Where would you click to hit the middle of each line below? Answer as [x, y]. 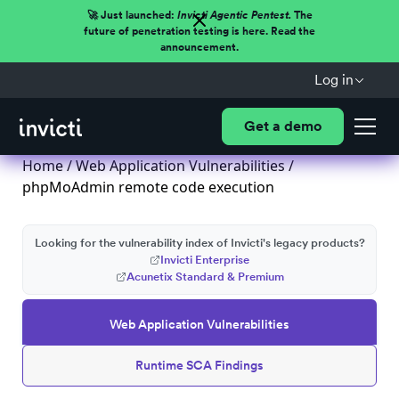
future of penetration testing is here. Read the [199, 31]
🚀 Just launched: [132, 15]
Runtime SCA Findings [199, 365]
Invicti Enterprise [205, 260]
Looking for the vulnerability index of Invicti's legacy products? [199, 243]
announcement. [199, 47]
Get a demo [282, 126]
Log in [334, 80]
